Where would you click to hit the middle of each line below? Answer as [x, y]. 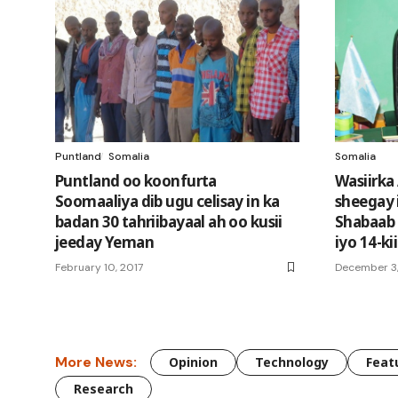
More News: [96, 362]
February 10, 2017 [99, 267]
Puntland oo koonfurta [136, 180]
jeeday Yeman [105, 242]
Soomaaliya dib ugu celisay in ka [167, 201]
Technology [292, 362]
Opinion [193, 362]
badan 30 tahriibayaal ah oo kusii [169, 221]
